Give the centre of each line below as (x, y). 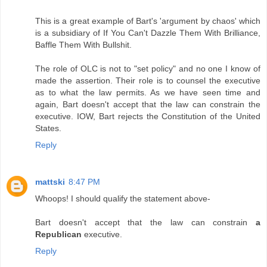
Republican (58, 235)
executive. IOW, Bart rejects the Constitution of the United (148, 117)
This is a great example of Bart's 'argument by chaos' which (148, 21)
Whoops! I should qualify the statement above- (123, 199)
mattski (50, 182)
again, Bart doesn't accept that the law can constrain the (148, 105)
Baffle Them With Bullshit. (83, 45)
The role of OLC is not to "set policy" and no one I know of (148, 69)
